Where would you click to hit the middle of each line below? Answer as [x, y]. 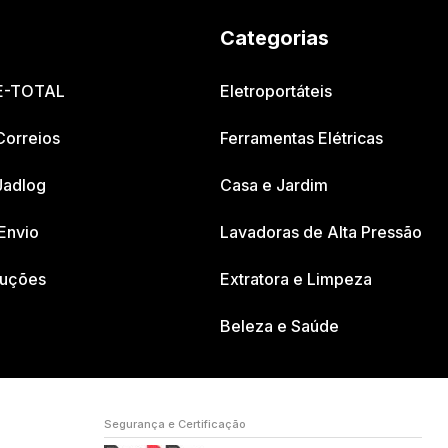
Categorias [274, 38]
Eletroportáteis [275, 91]
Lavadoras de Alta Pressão [320, 232]
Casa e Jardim [273, 185]
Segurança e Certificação [175, 424]
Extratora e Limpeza [295, 279]
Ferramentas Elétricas [301, 138]
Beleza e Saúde [279, 326]
